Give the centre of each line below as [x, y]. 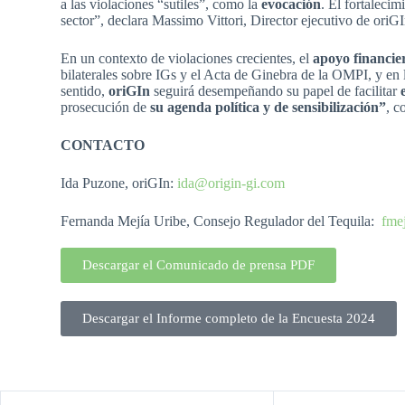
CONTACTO [103, 146]
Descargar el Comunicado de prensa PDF [199, 265]
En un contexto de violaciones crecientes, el [187, 59]
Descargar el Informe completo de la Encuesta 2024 [229, 319]
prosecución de [106, 108]
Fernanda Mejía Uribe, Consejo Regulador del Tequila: [221, 221]
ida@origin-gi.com [231, 184]
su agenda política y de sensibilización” [268, 108]
